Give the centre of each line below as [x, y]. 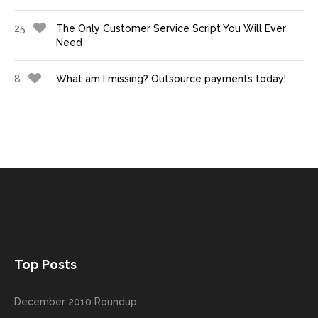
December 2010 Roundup [76, 302]
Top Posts [45, 265]
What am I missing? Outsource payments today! [171, 79]
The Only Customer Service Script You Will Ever [171, 29]
